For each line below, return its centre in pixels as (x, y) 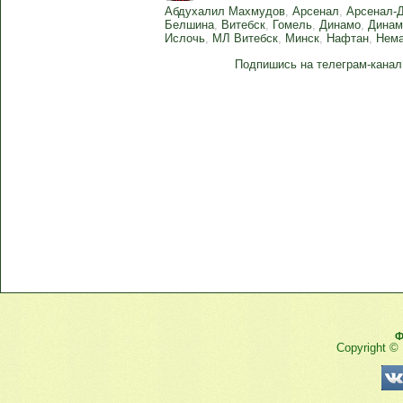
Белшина (190, 25)
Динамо (340, 25)
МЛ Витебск (246, 38)
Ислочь (185, 38)
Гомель (293, 25)
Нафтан (348, 38)
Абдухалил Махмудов (225, 11)
